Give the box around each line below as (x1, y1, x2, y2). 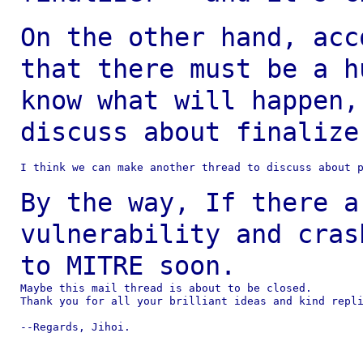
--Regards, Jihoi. (19, 321, 130, 333)
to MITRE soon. (19, 251, 236, 280)
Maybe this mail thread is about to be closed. (19, 282, 312, 294)
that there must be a (19, 54, 344, 83)
